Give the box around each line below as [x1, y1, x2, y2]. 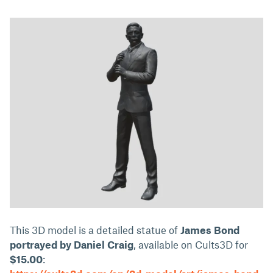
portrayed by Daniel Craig [10, 238, 133, 250]
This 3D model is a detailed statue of [10, 224, 180, 236]
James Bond [180, 224, 239, 236]
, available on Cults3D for [133, 238, 248, 250]
